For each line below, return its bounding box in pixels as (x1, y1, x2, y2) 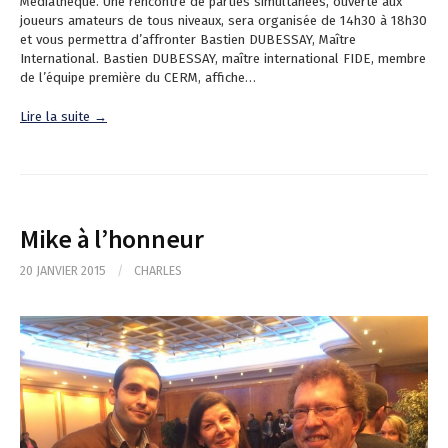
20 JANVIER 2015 (20, 263, 106, 279)
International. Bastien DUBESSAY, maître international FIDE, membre (20, 51, 426, 67)
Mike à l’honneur (20, 222, 204, 256)
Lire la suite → (20, 109, 107, 125)
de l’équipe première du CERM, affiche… (20, 70, 256, 86)
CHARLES (134, 263, 182, 279)
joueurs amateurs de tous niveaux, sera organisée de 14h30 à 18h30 (20, 13, 427, 29)
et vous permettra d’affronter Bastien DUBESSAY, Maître (20, 32, 356, 48)
